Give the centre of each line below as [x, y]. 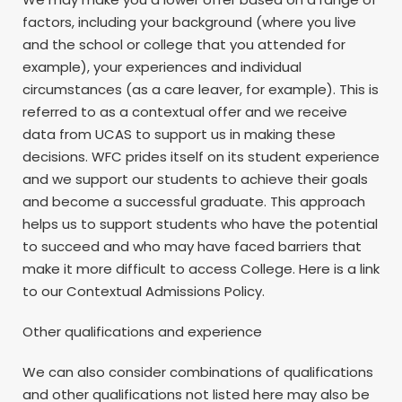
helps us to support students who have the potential [200, 223]
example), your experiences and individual [162, 66]
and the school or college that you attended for [184, 44]
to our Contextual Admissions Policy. [144, 291]
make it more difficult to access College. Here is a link [201, 268]
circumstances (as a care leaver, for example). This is [201, 89]
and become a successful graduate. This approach [194, 201]
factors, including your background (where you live [189, 22]
